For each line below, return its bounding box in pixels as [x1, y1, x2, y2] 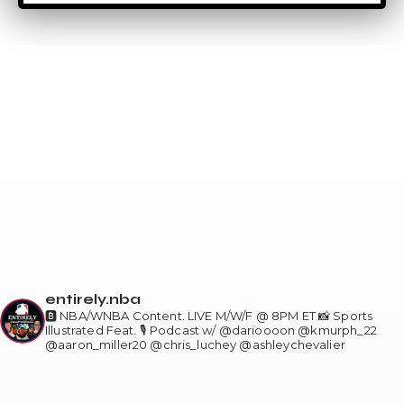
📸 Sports [315, 308, 373, 324]
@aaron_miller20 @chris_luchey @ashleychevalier [45, 337, 345, 353]
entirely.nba [45, 290, 141, 308]
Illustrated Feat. [45, 323, 137, 338]
